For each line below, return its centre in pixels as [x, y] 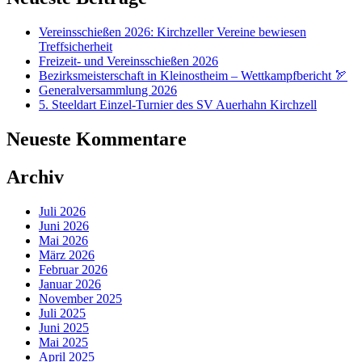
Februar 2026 [73, 269]
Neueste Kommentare [97, 139]
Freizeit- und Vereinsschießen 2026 [128, 61]
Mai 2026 [63, 240]
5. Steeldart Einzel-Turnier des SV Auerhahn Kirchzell [178, 105]
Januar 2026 [70, 284]
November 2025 [80, 298]
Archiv [35, 177]
